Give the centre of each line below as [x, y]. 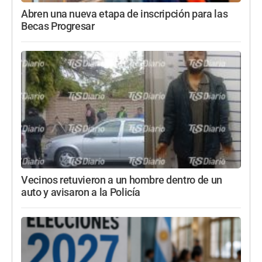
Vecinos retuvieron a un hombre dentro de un [122, 180]
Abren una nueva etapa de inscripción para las [125, 14]
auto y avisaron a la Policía [81, 192]
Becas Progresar [58, 26]
